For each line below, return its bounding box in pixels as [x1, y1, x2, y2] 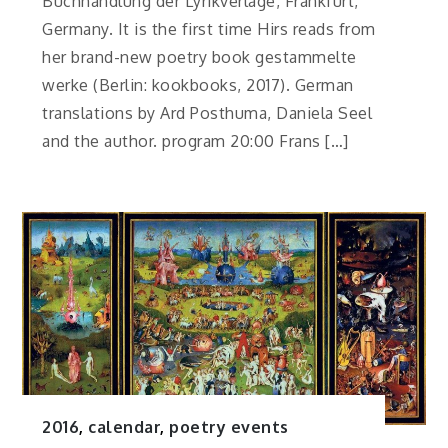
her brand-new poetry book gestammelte [42, 46, 357, 67]
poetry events [169, 417, 289, 438]
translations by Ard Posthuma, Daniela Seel [42, 102, 373, 123]
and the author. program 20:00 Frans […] [42, 130, 349, 151]
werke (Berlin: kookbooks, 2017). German [42, 74, 354, 95]
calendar [88, 417, 161, 438]
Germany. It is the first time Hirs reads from [42, 18, 376, 39]
